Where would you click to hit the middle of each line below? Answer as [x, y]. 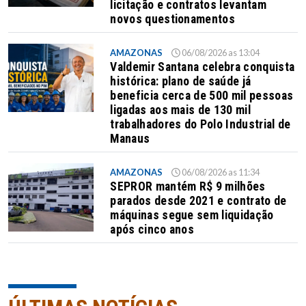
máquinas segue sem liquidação [192, 215]
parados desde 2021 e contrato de [198, 201]
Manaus [130, 139]
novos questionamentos [173, 19]
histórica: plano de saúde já [181, 82]
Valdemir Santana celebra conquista [203, 67]
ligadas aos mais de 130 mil [180, 110]
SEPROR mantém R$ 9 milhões [188, 187]
